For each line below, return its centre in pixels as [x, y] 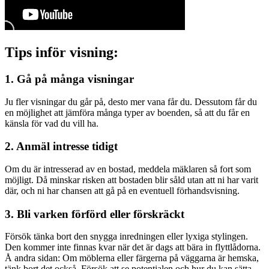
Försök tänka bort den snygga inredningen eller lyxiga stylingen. [126, 237]
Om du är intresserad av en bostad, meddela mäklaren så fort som [128, 169]
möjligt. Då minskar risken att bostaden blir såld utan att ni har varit [131, 180]
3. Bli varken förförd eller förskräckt [95, 214]
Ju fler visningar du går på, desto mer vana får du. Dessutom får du [131, 101]
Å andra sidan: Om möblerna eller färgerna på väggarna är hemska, [132, 258]
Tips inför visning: [62, 52]
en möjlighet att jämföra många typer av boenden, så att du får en [127, 112]
